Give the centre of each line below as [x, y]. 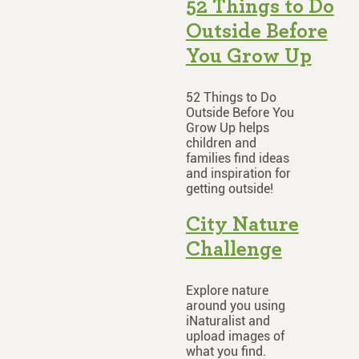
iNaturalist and [228, 321]
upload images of [235, 336]
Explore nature [227, 290]
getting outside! [229, 189]
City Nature [242, 224]
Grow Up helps [227, 128]
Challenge [234, 249]
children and [221, 143]
